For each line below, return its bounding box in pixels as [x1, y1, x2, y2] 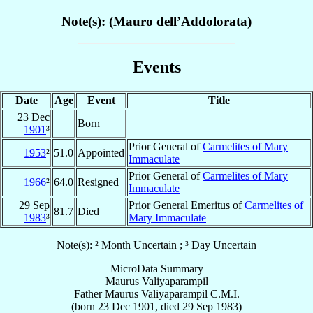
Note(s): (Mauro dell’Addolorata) [61, 14, 252, 29]
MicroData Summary [110, 262, 203, 275]
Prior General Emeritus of [129, 198, 245, 211]
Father [73, 287, 102, 300]
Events [132, 57, 181, 76]
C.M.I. [210, 287, 240, 300]
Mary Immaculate [129, 211, 206, 224]
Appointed [78, 146, 124, 159]
